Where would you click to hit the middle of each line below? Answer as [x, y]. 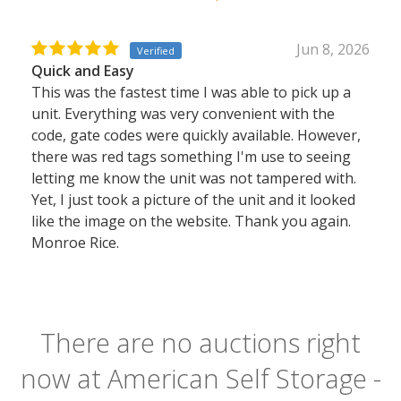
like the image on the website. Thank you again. [191, 221]
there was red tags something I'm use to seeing [191, 157]
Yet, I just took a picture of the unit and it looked [193, 200]
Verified [156, 51]
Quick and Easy [83, 71]
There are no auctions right [200, 342]
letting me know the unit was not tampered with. [194, 178]
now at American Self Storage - [200, 378]
